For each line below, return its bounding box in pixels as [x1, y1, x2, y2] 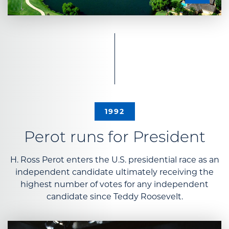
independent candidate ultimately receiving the [15, 167, 214, 177]
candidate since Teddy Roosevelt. [46, 192, 183, 202]
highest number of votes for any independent [20, 179, 209, 190]
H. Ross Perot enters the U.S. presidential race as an [10, 155, 219, 165]
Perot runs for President [24, 130, 205, 147]
